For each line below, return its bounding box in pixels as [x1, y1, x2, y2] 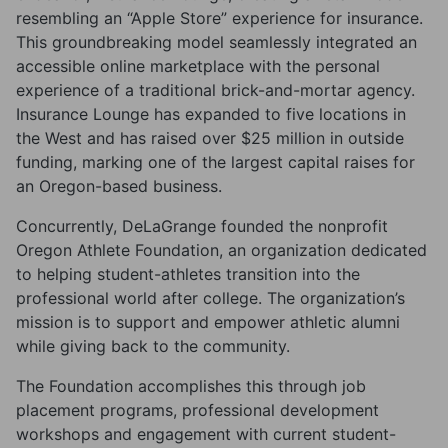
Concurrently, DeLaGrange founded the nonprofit [16, 216, 388, 236]
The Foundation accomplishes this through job [16, 376, 366, 396]
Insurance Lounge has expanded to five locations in [16, 104, 406, 124]
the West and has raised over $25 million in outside [16, 128, 404, 148]
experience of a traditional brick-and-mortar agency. [16, 80, 415, 100]
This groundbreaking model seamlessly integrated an [16, 32, 417, 52]
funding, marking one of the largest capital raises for [16, 152, 415, 172]
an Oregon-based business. [16, 176, 222, 196]
